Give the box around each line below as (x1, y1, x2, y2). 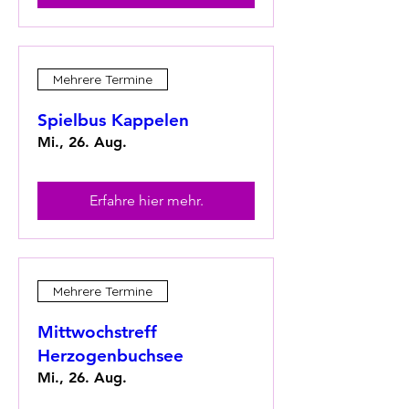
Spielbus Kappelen (37, 110, 189, 131)
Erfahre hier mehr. (89, 192, 204, 209)
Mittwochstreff (37, 321, 157, 342)
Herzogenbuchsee (37, 345, 184, 366)
